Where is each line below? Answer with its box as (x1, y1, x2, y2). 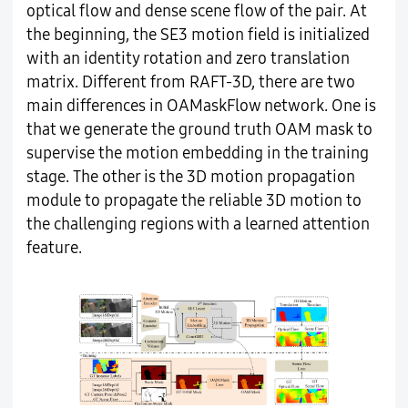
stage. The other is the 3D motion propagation (25, 167, 355, 187)
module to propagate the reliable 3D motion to (25, 190, 362, 210)
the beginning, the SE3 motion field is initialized (25, 25, 370, 45)
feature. (25, 238, 82, 258)
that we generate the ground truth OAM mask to (25, 119, 372, 139)
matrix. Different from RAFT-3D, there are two (25, 72, 355, 92)
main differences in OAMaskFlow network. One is (25, 96, 376, 116)
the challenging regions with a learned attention (25, 214, 370, 234)
